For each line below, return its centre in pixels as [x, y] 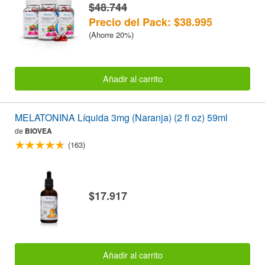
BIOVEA [38, 131]
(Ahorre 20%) [111, 34]
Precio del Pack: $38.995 [151, 22]
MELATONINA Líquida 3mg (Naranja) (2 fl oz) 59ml [121, 118]
